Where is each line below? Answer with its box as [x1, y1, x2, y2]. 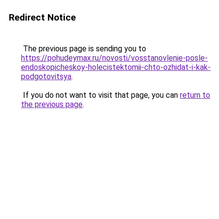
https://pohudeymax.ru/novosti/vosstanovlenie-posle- [21, 53, 208, 63]
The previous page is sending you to [21, 44, 146, 53]
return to [180, 90, 210, 100]
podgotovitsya [21, 72, 71, 81]
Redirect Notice [9, 12, 76, 23]
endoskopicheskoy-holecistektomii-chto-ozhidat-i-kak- [21, 63, 211, 72]
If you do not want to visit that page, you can [21, 90, 180, 100]
